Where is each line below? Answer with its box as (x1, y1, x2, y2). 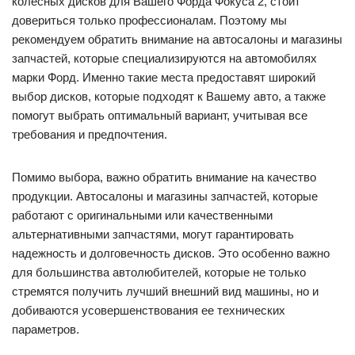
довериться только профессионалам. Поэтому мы (12, 13, 287, 27)
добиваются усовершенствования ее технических (12, 303, 285, 317)
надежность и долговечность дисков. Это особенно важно (12, 246, 330, 260)
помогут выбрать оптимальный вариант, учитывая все (12, 108, 307, 122)
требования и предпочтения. (12, 127, 167, 141)
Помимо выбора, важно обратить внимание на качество (12, 170, 316, 184)
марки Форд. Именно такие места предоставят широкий (12, 70, 315, 84)
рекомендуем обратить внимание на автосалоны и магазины (12, 32, 342, 46)
